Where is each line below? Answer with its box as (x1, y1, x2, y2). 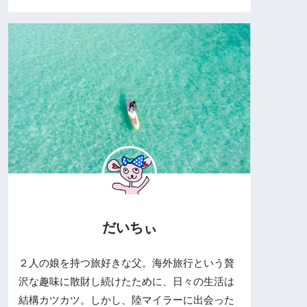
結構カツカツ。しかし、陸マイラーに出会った (19, 294, 234, 306)
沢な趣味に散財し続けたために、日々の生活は (19, 275, 234, 287)
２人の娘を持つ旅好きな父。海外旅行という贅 (19, 257, 234, 269)
